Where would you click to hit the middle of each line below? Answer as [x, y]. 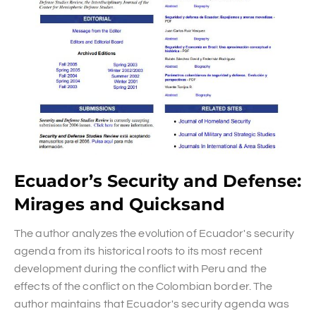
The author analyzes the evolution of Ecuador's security [154, 234]
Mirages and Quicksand [120, 205]
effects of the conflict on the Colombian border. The [144, 287]
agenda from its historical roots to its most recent [139, 251]
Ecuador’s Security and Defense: [158, 181]
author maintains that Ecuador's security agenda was [152, 304]
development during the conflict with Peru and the [140, 269]
